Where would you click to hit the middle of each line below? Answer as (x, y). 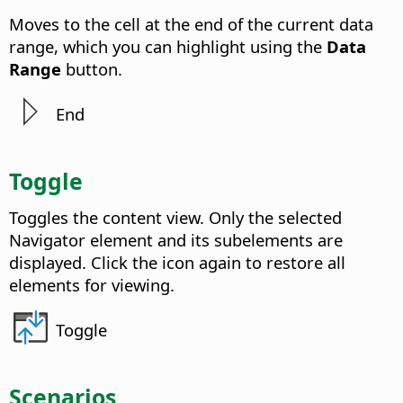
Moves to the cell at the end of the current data (191, 23)
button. (92, 68)
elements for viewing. (92, 284)
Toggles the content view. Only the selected (175, 217)
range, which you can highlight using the (168, 46)
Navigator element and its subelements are (176, 239)
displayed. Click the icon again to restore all (177, 262)
